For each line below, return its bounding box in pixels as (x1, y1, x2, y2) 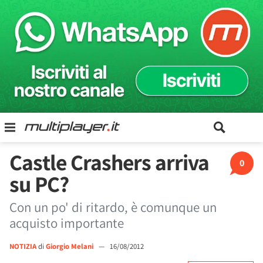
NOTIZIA (9, 241, 36, 251)
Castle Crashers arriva (9, 147, 209, 177)
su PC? (9, 169, 69, 198)
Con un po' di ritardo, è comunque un (9, 198, 217, 216)
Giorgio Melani (46, 241, 95, 251)
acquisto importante (9, 214, 124, 232)
